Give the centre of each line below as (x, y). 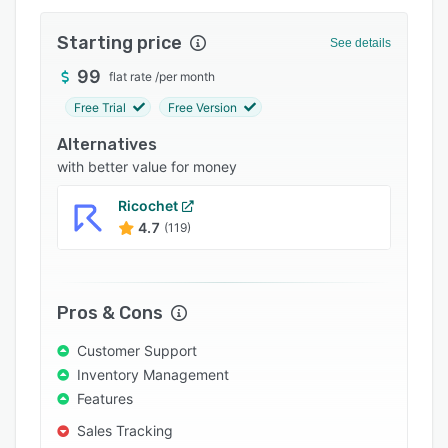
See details (360, 43)
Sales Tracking (125, 430)
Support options (92, 57)
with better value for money (147, 166)
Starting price (119, 43)
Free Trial (100, 107)
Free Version (202, 107)
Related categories (101, 165)
